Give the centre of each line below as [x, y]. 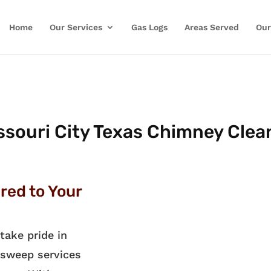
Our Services [76, 27]
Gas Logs [149, 27]
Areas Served [211, 27]
